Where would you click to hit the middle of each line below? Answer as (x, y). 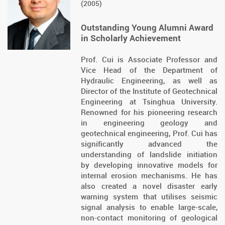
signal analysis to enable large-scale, (149, 207)
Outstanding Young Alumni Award (147, 28)
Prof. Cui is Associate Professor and (149, 60)
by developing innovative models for (149, 165)
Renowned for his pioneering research (149, 112)
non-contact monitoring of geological (149, 218)
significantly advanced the (149, 144)
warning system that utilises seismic (149, 197)
